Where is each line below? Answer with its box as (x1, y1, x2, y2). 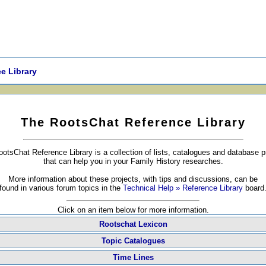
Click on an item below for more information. (57, 205, 209, 214)
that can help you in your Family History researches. (43, 157, 223, 166)
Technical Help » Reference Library (123, 183, 245, 193)
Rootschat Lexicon (99, 219, 167, 229)
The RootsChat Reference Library (20, 116, 246, 129)
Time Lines (112, 252, 154, 262)
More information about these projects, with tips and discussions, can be (8, 175, 258, 184)
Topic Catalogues (101, 236, 165, 245)
